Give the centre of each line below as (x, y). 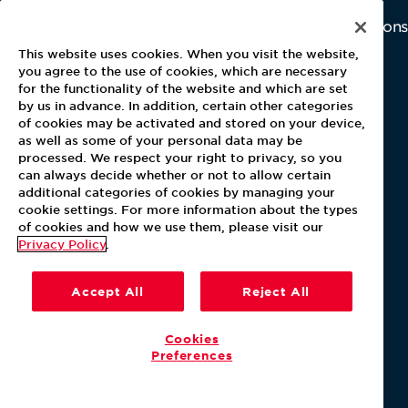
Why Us (167, 25)
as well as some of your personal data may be (160, 140)
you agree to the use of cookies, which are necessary (183, 71)
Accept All (107, 291)
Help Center (297, 365)
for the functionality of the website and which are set (183, 88)
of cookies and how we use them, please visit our (171, 226)
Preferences (192, 356)
